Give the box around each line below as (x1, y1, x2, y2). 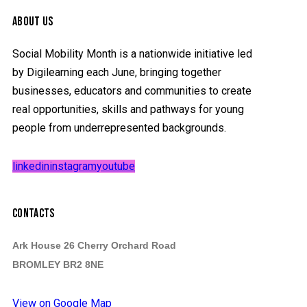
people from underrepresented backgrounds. (12, 121, 226, 134)
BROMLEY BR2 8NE (12, 259, 103, 271)
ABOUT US (12, 14, 53, 29)
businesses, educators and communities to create (12, 84, 251, 97)
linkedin (12, 159, 49, 173)
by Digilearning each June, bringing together (12, 65, 221, 79)
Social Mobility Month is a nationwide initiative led (12, 47, 252, 60)
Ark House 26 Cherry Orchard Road (12, 240, 176, 251)
